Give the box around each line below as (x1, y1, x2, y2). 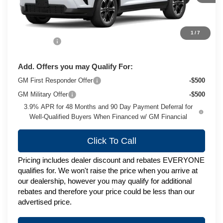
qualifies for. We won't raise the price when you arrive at (18, 166, 198, 175)
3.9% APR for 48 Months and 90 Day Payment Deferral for (24, 103, 193, 111)
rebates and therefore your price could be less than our (18, 187, 195, 196)
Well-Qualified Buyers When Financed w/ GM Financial (29, 112, 188, 120)
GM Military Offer (18, 90, 68, 98)
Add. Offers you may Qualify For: (18, 62, 133, 71)
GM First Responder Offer (18, 76, 93, 84)
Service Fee (18, 37, 53, 45)
